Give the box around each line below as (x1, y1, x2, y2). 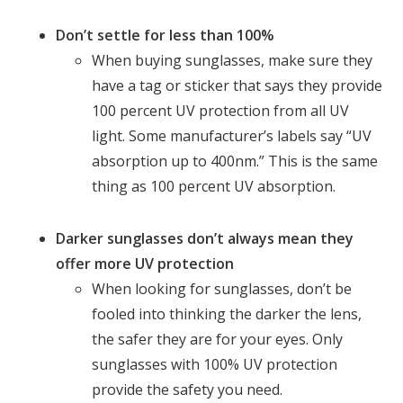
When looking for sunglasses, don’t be (92, 278, 353, 299)
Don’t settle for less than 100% (56, 24, 275, 45)
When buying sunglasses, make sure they (92, 49, 373, 70)
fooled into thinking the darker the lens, (92, 303, 363, 324)
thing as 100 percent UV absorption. (92, 175, 336, 196)
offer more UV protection (56, 253, 235, 273)
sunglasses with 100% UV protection (92, 354, 338, 374)
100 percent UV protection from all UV (92, 100, 350, 121)
